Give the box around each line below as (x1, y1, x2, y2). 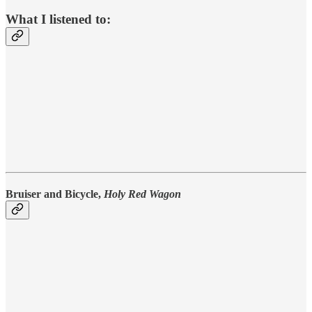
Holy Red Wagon (104, 187, 181, 200)
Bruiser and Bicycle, (6, 187, 104, 200)
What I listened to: (6, 11, 114, 26)
